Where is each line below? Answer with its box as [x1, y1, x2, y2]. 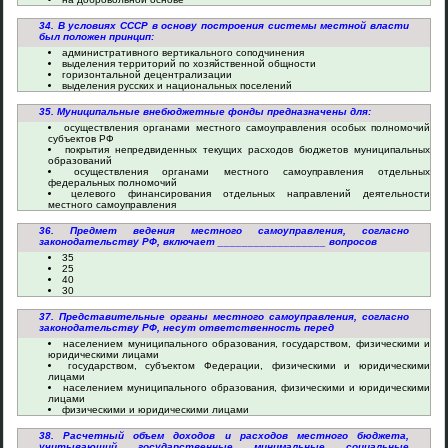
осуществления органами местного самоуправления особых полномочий [64, 122, 431, 133]
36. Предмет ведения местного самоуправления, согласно [39, 225, 409, 236]
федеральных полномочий [48, 177, 177, 188]
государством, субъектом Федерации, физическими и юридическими [67, 360, 431, 371]
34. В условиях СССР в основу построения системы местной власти [39, 20, 409, 31]
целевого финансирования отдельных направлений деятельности [71, 188, 430, 199]
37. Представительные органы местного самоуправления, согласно [39, 311, 409, 322]
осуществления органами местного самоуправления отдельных [73, 166, 431, 177]
